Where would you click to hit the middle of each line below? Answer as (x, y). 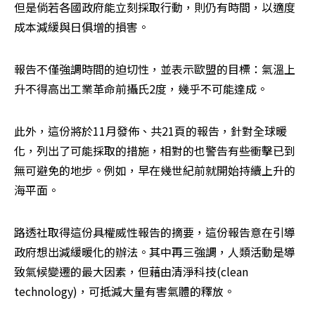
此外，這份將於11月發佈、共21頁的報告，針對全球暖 (150, 131)
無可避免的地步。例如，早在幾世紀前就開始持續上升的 (155, 171)
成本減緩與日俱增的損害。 (82, 27)
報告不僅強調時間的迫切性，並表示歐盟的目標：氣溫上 (155, 69)
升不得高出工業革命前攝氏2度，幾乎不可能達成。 (141, 89)
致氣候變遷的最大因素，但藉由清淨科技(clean (131, 272)
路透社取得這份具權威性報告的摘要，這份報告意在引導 (155, 232)
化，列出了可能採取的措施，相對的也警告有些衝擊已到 (155, 151)
